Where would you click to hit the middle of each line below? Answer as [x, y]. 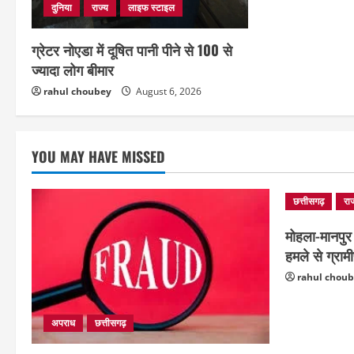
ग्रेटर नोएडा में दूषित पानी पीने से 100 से [132, 50]
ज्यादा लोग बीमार [73, 70]
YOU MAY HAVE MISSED [98, 157]
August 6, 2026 [168, 92]
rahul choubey [77, 92]
